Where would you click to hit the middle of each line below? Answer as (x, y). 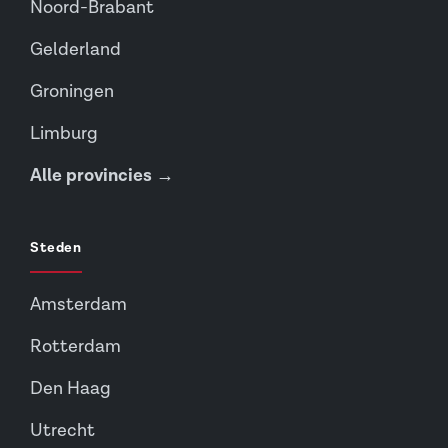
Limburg (64, 133)
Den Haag (70, 388)
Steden (56, 248)
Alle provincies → (102, 175)
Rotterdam (75, 346)
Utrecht (62, 430)
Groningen (72, 91)
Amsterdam (78, 304)
